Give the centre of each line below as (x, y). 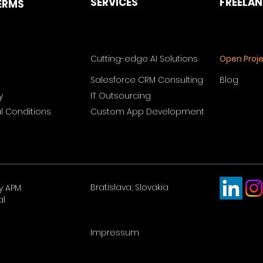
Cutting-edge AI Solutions (144, 59)
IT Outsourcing (121, 96)
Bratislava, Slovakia (129, 187)
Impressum (115, 232)
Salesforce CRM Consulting (147, 80)
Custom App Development (147, 112)
